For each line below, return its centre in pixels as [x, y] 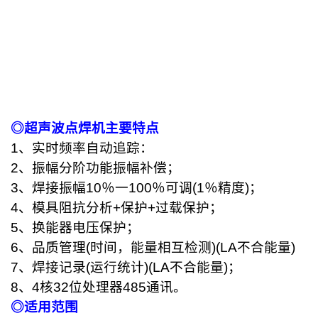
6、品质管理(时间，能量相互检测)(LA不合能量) [153, 248]
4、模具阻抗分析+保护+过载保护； [117, 208]
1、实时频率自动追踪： [82, 148]
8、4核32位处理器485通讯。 [99, 287]
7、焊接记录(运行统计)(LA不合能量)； [126, 268]
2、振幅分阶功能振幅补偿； [95, 168]
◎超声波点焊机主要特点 [85, 128]
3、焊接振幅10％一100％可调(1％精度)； [137, 188]
